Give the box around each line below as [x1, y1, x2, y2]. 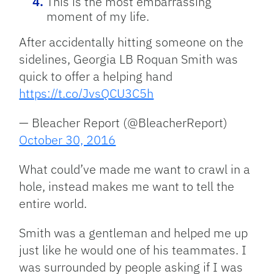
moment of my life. [46, 8, 150, 25]
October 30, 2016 [19, 131, 116, 149]
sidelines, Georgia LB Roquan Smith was [19, 51, 239, 68]
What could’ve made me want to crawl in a [19, 161, 251, 178]
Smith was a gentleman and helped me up [19, 224, 248, 242]
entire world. [19, 195, 87, 212]
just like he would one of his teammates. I [19, 242, 247, 259]
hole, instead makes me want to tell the [19, 178, 235, 195]
